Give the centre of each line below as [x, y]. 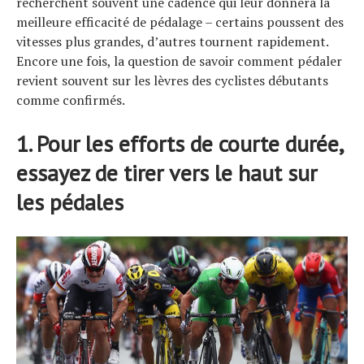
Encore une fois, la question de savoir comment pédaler [179, 61]
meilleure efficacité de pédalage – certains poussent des [180, 22]
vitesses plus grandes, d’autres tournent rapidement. [172, 41]
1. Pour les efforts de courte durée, [180, 143]
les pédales [70, 201]
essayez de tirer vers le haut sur [167, 172]
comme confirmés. [71, 100]
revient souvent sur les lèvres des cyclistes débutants [172, 80]
